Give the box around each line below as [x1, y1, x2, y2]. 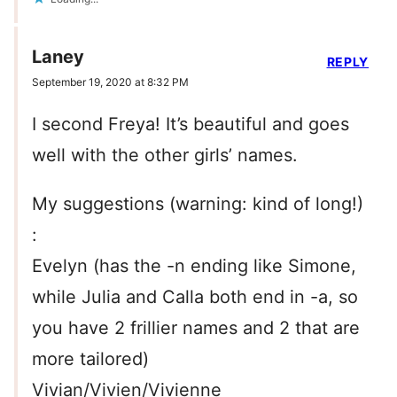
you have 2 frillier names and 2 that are [32, 317, 360, 339]
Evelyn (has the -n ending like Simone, [32, 255, 356, 277]
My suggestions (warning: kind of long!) [32, 193, 363, 215]
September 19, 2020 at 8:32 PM [32, 75, 189, 90]
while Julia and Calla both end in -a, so [32, 286, 358, 308]
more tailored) [32, 348, 149, 370]
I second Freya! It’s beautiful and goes [32, 113, 349, 136]
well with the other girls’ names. [32, 144, 298, 167]
